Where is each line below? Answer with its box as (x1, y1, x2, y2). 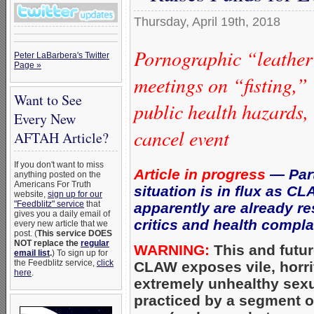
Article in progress (134, 166, 266, 182)
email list (14, 248, 50, 258)
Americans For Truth (14, 179, 91, 189)
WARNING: (134, 242, 210, 258)
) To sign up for (52, 248, 108, 258)
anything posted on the (14, 170, 101, 179)
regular (81, 238, 109, 248)
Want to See (14, 90, 82, 109)
